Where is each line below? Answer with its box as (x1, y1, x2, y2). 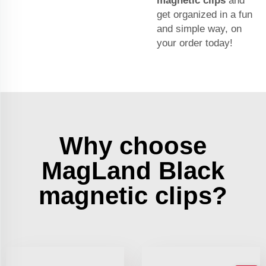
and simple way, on (157, 23, 242, 35)
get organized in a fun (157, 9, 252, 21)
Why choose (59, 132, 207, 160)
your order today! (157, 37, 239, 49)
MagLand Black (42, 157, 224, 185)
